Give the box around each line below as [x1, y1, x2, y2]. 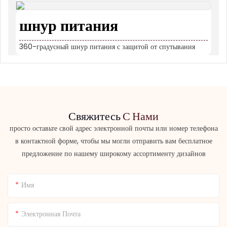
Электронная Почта [21, 209, 81, 219]
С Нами [123, 108, 159, 122]
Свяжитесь [68, 108, 123, 122]
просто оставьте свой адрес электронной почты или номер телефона [9, 123, 218, 133]
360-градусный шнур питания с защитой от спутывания [19, 41, 195, 52]
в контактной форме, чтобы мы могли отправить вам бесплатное [15, 135, 212, 146]
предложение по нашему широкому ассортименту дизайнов [21, 148, 206, 159]
